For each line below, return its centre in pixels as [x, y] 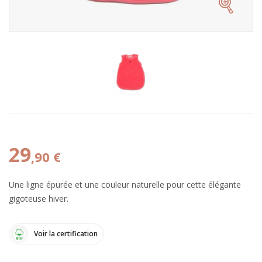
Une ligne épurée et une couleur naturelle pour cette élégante [125, 185]
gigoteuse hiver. [39, 199]
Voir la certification [66, 234]
